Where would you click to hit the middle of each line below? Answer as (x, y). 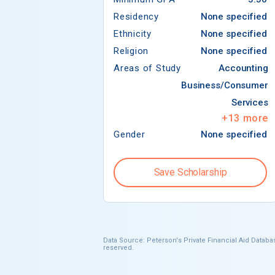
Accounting (243, 68)
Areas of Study (147, 68)
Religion (131, 51)
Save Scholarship (190, 172)
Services (250, 102)
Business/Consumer (224, 85)
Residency (137, 16)
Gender (130, 134)
